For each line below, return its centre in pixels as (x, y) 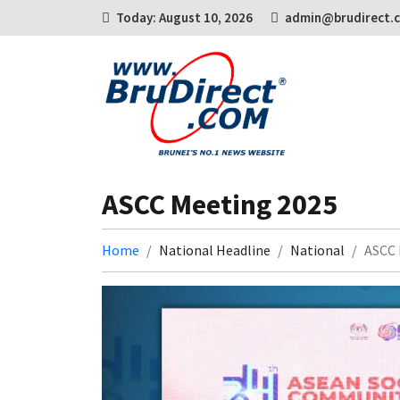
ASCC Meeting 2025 (220, 204)
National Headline (215, 250)
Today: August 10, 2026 (184, 17)
